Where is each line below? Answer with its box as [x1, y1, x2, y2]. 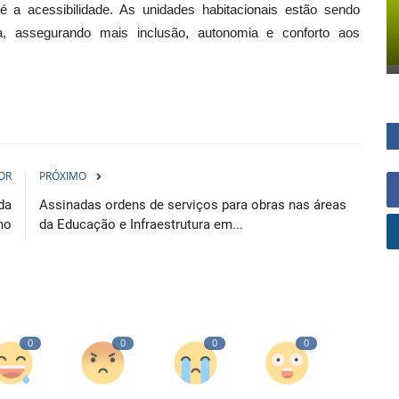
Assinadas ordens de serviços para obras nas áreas [39, 196, 346, 213]
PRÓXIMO [39, 167, 86, 183]
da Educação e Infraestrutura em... [39, 216, 243, 232]
